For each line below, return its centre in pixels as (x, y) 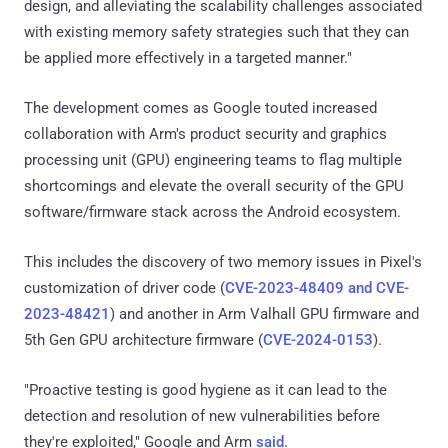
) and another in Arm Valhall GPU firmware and (264, 313)
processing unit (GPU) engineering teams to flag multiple (213, 159)
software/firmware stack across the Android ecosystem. (212, 211)
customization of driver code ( (124, 287)
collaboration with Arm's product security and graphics (205, 133)
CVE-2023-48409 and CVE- (317, 287)
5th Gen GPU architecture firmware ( (143, 339)
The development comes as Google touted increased (200, 107)
